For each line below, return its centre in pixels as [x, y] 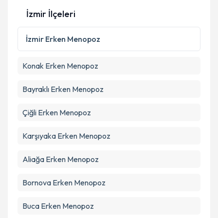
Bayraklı [36, 89]
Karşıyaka [39, 136]
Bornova [37, 182]
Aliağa [33, 159]
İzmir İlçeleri [51, 14]
